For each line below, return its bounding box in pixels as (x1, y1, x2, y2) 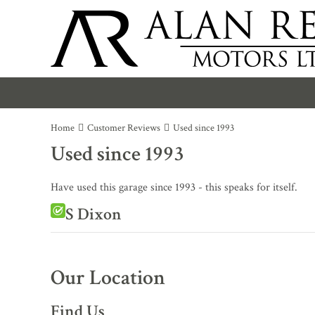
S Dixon (65, 202, 122, 225)
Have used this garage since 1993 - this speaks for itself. (51, 180, 297, 195)
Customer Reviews (87, 122, 160, 134)
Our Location (51, 264, 165, 292)
